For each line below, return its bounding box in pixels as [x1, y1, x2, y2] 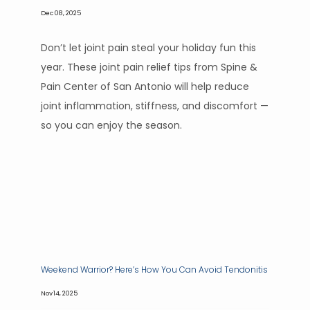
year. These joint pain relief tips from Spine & [41, 60, 257, 74]
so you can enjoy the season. [41, 118, 182, 132]
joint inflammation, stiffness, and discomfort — [41, 99, 268, 113]
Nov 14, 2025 [41, 289, 77, 298]
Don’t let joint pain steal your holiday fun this [41, 41, 256, 55]
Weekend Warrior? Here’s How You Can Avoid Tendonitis [41, 264, 268, 275]
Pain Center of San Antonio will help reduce [41, 80, 249, 93]
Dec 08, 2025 [41, 8, 81, 17]
